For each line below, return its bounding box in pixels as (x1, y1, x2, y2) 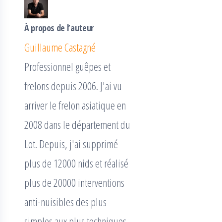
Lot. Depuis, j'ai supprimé (24, 136, 118, 151)
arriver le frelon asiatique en (24, 98, 126, 112)
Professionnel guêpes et (24, 59, 111, 74)
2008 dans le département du (24, 117, 130, 132)
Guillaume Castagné (24, 40, 96, 55)
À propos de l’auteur (24, 22, 94, 34)
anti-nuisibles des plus (24, 194, 107, 209)
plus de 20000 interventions (24, 175, 124, 190)
